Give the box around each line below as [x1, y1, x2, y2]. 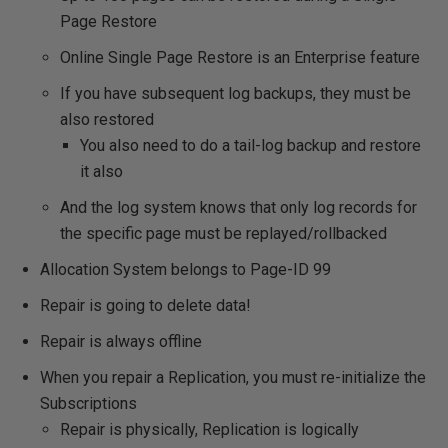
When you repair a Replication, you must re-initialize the [40, 368, 426, 387]
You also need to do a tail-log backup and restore [80, 136, 421, 155]
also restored [60, 110, 154, 129]
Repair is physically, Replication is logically [60, 420, 359, 439]
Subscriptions [40, 394, 137, 413]
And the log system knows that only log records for [60, 198, 417, 217]
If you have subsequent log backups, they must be [60, 84, 411, 103]
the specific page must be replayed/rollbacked [60, 224, 387, 243]
